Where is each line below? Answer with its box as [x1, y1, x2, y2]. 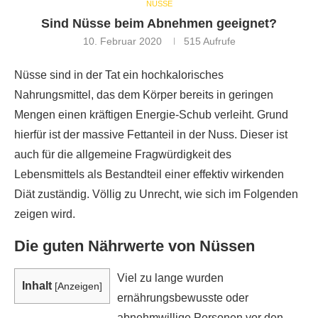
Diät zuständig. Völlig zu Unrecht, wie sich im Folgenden [14, 188, 298, 200]
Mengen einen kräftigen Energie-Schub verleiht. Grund [14, 109, 288, 121]
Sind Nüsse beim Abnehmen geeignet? [41, 16, 277, 31]
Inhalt [22, 280, 52, 292]
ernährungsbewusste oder [117, 292, 248, 304]
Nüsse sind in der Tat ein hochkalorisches [14, 69, 224, 81]
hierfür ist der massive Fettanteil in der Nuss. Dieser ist [14, 128, 287, 141]
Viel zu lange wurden [117, 272, 224, 284]
